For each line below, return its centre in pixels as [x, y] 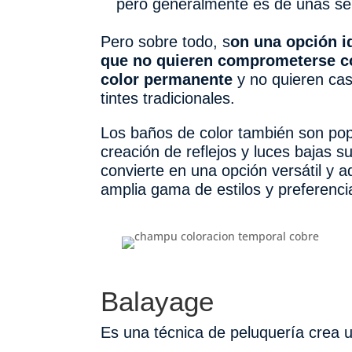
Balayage [157, 301]
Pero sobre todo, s [165, 41]
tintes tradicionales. [167, 98]
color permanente [166, 79]
